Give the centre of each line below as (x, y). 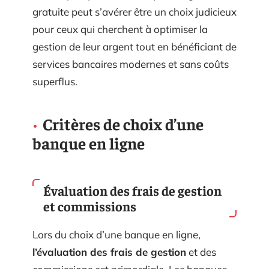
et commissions (90, 206)
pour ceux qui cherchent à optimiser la (120, 29)
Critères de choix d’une (123, 123)
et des (201, 252)
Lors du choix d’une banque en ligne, (116, 234)
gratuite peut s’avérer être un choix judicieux (134, 11)
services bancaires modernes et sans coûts (131, 64)
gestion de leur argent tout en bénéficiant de (134, 46)
